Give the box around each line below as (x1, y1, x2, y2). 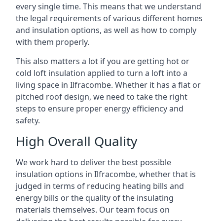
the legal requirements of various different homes (16, 13, 203, 24)
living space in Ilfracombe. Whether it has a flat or (16, 79, 201, 90)
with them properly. (16, 37, 89, 47)
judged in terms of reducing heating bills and (16, 181, 184, 191)
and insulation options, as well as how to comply (16, 25, 196, 36)
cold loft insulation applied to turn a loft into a (16, 68, 187, 78)
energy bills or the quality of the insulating (16, 192, 174, 203)
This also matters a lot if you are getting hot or (16, 56, 189, 67)
